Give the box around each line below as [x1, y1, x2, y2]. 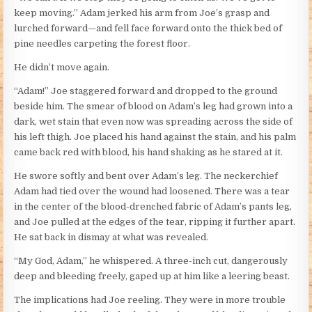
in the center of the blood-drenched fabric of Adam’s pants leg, [14, 201, 292, 212]
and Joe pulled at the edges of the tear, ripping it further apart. [14, 217, 296, 228]
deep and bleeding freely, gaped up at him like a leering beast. [14, 271, 290, 282]
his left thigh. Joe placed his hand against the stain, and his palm [14, 132, 297, 143]
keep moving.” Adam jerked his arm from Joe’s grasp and [14, 8, 270, 19]
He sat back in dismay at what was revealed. [14, 232, 209, 243]
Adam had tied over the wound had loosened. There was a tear [14, 186, 290, 197]
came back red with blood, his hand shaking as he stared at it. [14, 147, 283, 158]
